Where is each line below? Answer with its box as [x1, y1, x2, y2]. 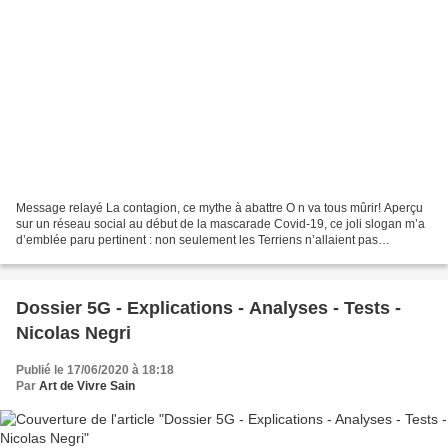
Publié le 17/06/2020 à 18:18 [16, 363, 174, 378]
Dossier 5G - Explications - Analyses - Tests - [16, 298, 401, 319]
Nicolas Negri [16, 323, 131, 344]
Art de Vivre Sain [39, 379, 135, 394]
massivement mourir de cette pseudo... [16, 249, 225, 264]
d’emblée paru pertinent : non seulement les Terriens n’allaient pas [16, 233, 378, 248]
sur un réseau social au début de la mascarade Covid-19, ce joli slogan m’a [16, 217, 425, 232]
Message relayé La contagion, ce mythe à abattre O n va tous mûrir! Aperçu [16, 201, 423, 216]
